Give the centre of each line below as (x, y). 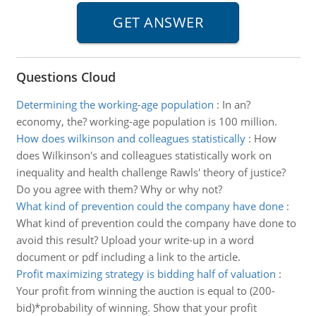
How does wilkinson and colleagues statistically (130, 138)
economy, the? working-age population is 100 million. (146, 121)
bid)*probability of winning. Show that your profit (136, 308)
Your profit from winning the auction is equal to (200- (145, 291)
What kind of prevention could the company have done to (156, 223)
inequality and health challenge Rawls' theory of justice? (151, 172)
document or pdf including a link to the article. (128, 257)
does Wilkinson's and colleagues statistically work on (144, 155)
